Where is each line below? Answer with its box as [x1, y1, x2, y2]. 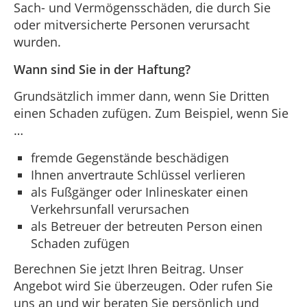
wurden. [14, 34, 61, 51]
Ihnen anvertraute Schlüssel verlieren [31, 166, 245, 183]
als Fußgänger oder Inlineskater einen [31, 183, 248, 200]
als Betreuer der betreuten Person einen [31, 217, 262, 234]
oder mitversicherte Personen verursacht [14, 16, 249, 34]
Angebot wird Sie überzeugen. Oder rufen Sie [14, 277, 273, 294]
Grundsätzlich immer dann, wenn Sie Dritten [14, 88, 269, 105]
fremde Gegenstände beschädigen [31, 149, 229, 166]
